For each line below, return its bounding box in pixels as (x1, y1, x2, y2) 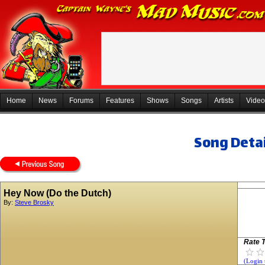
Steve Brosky (15, 199, 54, 206)
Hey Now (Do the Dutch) (4, 188, 111, 198)
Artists (214, 96, 234, 105)
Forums (69, 96, 93, 105)
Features (106, 96, 134, 105)
